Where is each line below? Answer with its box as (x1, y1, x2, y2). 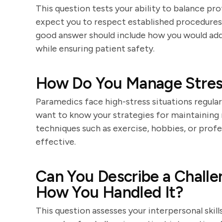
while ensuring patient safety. (36, 43, 155, 54)
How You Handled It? (36, 183, 183, 202)
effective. (36, 136, 76, 147)
